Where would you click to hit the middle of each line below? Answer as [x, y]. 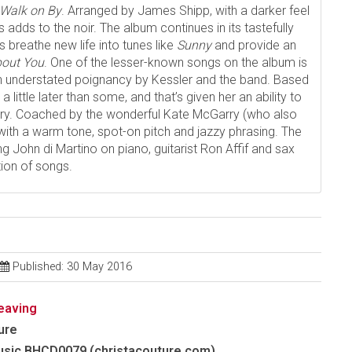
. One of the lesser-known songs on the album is [176, 63]
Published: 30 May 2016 [72, 267]
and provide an [254, 46]
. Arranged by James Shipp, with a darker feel [185, 11]
